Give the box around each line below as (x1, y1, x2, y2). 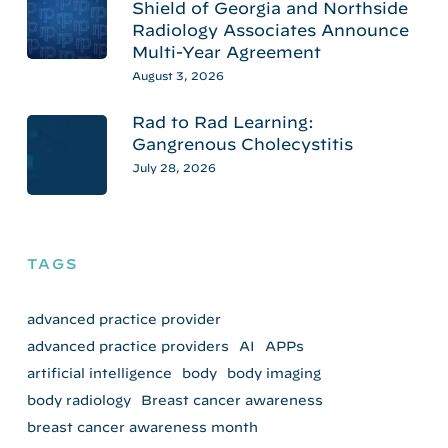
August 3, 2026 (131, 68, 224, 82)
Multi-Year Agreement (131, 42, 321, 61)
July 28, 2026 (131, 160, 216, 174)
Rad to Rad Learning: (131, 112, 314, 131)
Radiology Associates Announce (131, 20, 409, 39)
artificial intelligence (26, 364, 172, 381)
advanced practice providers (26, 337, 229, 354)
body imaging (226, 364, 321, 381)
